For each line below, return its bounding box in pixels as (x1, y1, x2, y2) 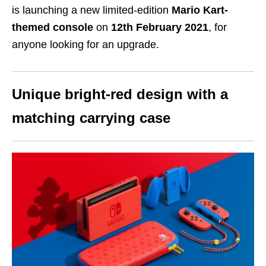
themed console (12, 21, 93, 34)
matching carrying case (12, 110, 170, 126)
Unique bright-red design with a (12, 86, 228, 103)
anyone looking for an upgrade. (12, 39, 159, 51)
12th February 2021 (111, 21, 208, 34)
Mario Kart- (172, 4, 228, 17)
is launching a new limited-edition (12, 4, 172, 17)
